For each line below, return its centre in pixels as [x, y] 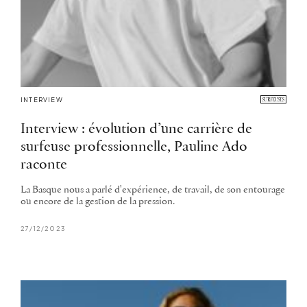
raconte [44, 165]
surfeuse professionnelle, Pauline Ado [134, 147]
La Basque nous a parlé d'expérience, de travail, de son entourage [153, 191]
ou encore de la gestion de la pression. [98, 202]
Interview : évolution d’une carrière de [136, 130]
